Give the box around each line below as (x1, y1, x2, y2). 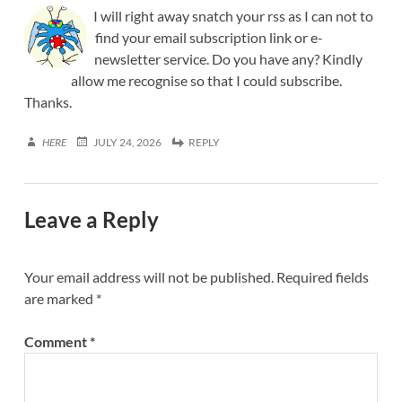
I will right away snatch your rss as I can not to (93, 7, 374, 25)
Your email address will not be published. (23, 268, 274, 286)
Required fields (275, 268, 369, 286)
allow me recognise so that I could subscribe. (71, 72, 343, 90)
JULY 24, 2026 (92, 135, 162, 150)
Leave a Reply (23, 206, 159, 233)
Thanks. (23, 93, 72, 111)
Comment (23, 333, 90, 351)
